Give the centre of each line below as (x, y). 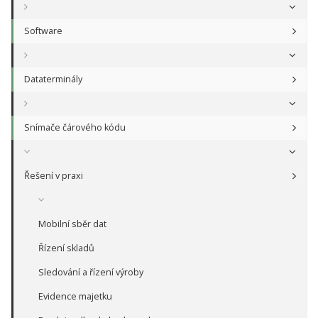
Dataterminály (53, 79)
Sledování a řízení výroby (91, 272)
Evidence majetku (75, 296)
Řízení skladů (66, 248)
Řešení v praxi (54, 176)
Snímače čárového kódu (75, 127)
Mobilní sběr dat (72, 224)
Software (43, 31)
